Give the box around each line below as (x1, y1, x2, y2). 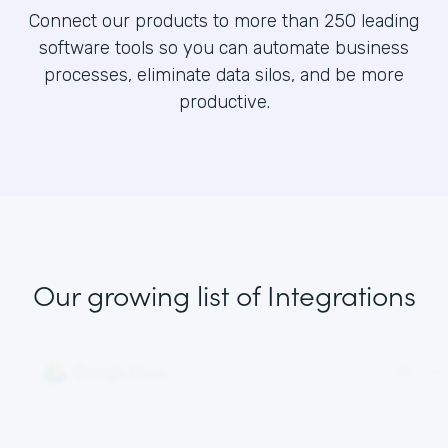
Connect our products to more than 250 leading (29, 10, 419, 32)
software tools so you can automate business (39, 37, 409, 59)
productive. (178, 91, 270, 113)
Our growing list (32, 274, 229, 314)
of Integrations (228, 274, 416, 314)
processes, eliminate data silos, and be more (44, 64, 404, 86)
